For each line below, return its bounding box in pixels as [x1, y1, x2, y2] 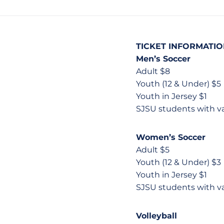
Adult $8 [136, 66, 170, 76]
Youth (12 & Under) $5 [136, 79, 221, 88]
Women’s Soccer [136, 132, 205, 142]
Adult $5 [136, 145, 169, 154]
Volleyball [136, 211, 177, 220]
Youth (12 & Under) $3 [136, 157, 221, 167]
